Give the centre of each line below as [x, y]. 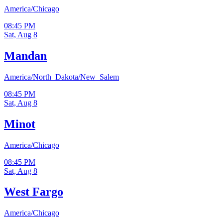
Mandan [25, 56]
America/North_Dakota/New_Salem [61, 77]
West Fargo [34, 192]
